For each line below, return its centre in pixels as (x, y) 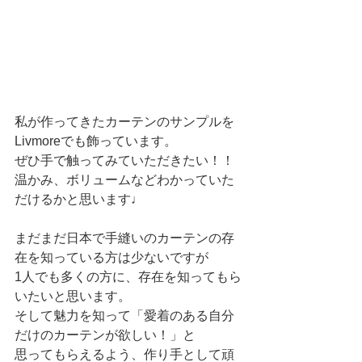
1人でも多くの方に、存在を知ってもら (128, 277)
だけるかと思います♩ (79, 200)
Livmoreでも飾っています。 (96, 141)
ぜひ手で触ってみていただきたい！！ (124, 161)
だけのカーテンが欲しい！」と (105, 335)
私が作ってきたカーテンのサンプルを (124, 122)
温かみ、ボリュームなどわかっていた (124, 180)
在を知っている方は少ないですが (112, 258)
